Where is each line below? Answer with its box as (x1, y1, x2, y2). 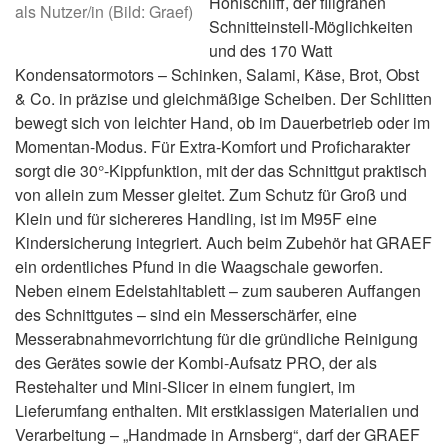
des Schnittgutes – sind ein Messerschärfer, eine (15, 303, 357, 326)
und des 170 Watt (209, 39, 332, 62)
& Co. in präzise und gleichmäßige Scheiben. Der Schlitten (15, 87, 432, 110)
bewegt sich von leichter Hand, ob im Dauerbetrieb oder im (15, 111, 430, 134)
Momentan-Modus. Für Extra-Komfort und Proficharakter (15, 135, 410, 158)
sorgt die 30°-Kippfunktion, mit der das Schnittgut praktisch (15, 159, 427, 182)
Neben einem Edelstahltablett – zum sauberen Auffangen (15, 279, 421, 302)
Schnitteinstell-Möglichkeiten (209, 15, 413, 38)
